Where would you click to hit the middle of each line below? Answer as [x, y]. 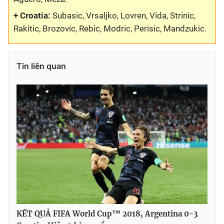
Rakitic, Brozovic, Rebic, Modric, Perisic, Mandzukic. [110, 29]
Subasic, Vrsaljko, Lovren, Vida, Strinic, [123, 16]
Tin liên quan [41, 66]
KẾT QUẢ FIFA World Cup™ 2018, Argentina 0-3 [107, 213]
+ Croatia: [32, 16]
